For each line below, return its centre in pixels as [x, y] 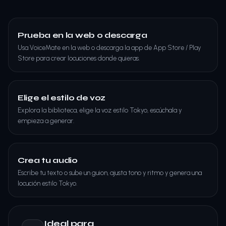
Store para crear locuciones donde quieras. [79, 58]
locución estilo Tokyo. [47, 183]
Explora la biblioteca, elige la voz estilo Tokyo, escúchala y [100, 110]
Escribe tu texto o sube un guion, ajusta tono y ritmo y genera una [110, 173]
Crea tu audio [48, 160]
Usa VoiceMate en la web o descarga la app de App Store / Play [109, 48]
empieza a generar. [46, 121]
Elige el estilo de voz [62, 98]
